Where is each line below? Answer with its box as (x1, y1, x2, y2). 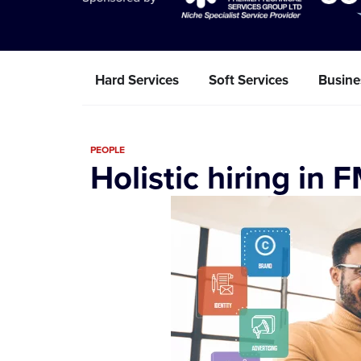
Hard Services (95, 69, 179, 90)
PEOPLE (90, 142, 125, 157)
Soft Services (209, 69, 288, 90)
